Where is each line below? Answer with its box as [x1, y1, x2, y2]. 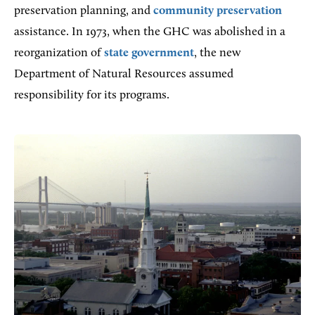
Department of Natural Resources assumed [14, 68, 233, 80]
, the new [194, 47, 240, 59]
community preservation [153, 5, 282, 17]
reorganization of [14, 47, 104, 59]
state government [104, 47, 194, 59]
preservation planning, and [14, 5, 153, 17]
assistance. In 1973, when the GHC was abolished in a [14, 26, 285, 38]
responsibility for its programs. [14, 89, 169, 101]
